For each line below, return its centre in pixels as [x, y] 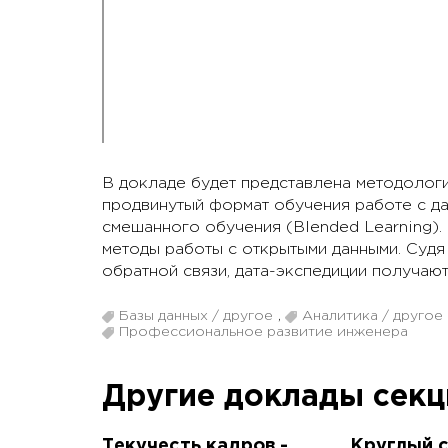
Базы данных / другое [196, 316]
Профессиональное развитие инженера [263, 332]
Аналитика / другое [372, 316]
